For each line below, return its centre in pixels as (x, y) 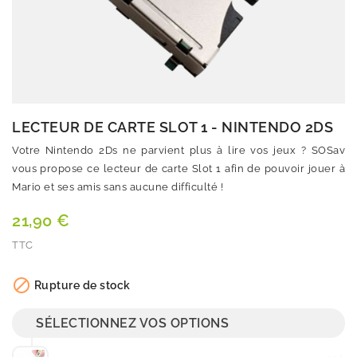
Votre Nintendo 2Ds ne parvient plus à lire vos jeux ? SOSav (178, 150)
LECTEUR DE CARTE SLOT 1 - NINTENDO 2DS (173, 127)
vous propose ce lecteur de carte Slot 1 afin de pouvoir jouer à (178, 169)
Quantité (35, 271)
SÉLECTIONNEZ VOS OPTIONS (132, 324)
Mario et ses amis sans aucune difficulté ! (118, 187)
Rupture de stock (81, 285)
